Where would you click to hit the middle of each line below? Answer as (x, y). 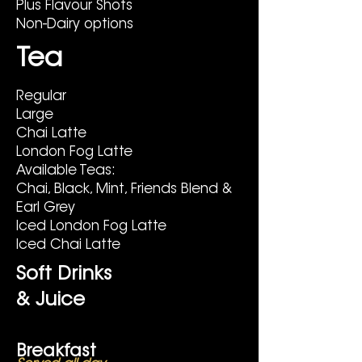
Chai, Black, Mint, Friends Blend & (124, 189)
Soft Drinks (64, 275)
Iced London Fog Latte (91, 227)
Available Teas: (69, 171)
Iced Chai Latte (68, 245)
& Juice (51, 301)
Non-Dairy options (75, 25)
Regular (41, 97)
